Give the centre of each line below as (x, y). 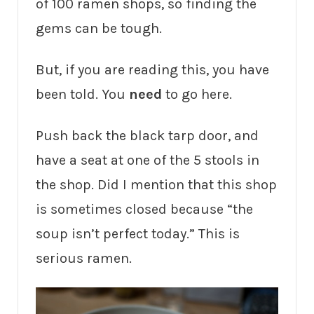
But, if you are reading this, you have (152, 69)
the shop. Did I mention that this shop (156, 184)
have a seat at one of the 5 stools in (148, 160)
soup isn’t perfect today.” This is (138, 233)
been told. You (82, 94)
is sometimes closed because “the (144, 209)
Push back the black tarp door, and (147, 135)
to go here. (199, 94)
